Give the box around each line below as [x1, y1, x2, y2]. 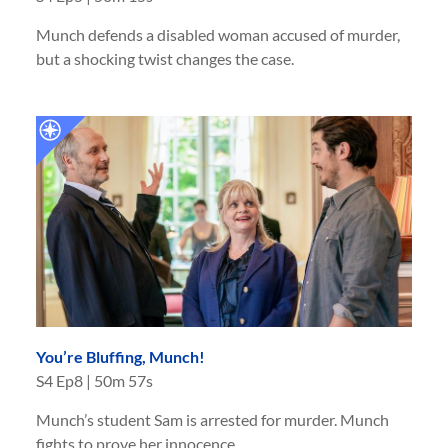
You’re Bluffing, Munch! [36, 347, 205, 367]
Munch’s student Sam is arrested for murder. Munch [36, 410, 389, 430]
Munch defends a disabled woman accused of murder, [36, 24, 400, 44]
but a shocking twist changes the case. [36, 48, 294, 68]
